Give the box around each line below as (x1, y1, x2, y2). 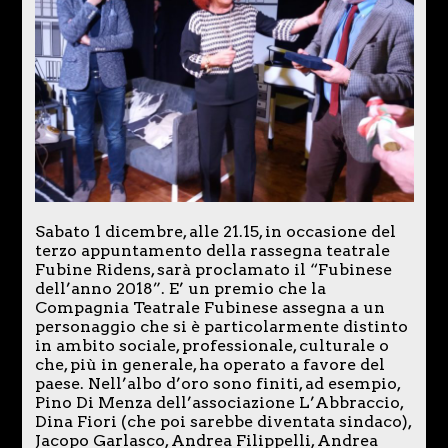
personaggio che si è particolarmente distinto (34, 316, 408, 336)
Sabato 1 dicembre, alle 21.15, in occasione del (34, 221, 400, 241)
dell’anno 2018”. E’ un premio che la (34, 278, 326, 298)
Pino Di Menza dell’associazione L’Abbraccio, (34, 392, 403, 412)
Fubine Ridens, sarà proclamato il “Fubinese (34, 259, 392, 279)
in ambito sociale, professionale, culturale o (34, 335, 389, 355)
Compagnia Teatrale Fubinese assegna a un (34, 297, 385, 317)
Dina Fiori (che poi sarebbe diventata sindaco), (34, 411, 411, 431)
